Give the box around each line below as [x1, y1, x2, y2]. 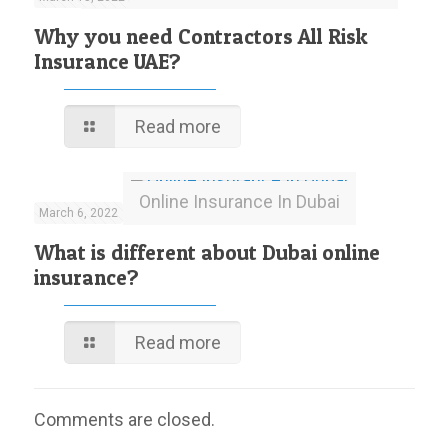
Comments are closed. [33, 409, 215, 430]
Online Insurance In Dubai [138, 191, 340, 212]
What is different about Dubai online [33, 240, 380, 265]
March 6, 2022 [38, 206, 118, 220]
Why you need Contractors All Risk [33, 24, 368, 49]
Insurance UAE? [33, 49, 181, 74]
